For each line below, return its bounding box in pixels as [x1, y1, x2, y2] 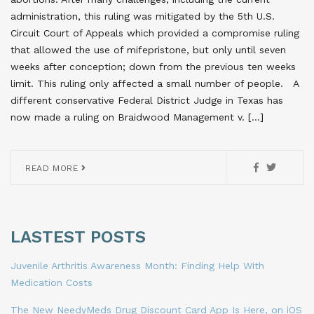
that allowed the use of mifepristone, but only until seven [11, 44, 286, 56]
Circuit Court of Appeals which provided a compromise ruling [11, 27, 299, 39]
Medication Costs [11, 277, 93, 289]
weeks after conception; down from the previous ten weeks [11, 61, 296, 73]
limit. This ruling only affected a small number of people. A [11, 78, 299, 90]
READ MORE [25, 163, 81, 174]
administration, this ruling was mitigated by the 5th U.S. [11, 11, 275, 22]
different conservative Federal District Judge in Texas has [11, 95, 283, 107]
